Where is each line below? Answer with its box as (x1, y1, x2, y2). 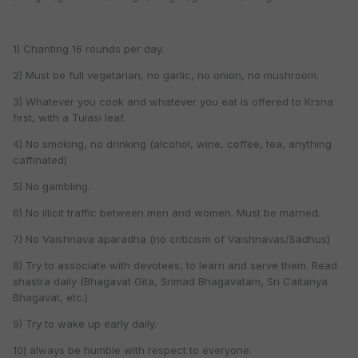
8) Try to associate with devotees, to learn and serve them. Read (13, 259, 337, 272)
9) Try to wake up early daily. (13, 317, 157, 331)
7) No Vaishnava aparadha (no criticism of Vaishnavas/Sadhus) (13, 233, 330, 246)
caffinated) (13, 153, 67, 167)
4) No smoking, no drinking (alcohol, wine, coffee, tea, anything (13, 137, 332, 151)
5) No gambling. (13, 180, 90, 193)
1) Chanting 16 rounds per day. (13, 42, 164, 56)
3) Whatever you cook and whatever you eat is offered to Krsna (13, 95, 333, 109)
